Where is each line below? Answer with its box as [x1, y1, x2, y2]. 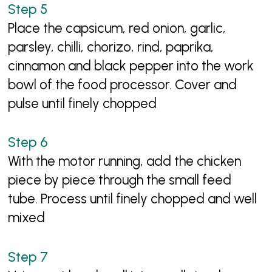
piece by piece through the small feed [8, 172, 232, 189]
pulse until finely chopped [8, 95, 157, 112]
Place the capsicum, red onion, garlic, [8, 19, 226, 36]
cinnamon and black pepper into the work [8, 57, 254, 74]
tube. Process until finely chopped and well [8, 191, 257, 208]
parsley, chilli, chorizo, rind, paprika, [8, 38, 214, 55]
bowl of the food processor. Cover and [8, 76, 237, 93]
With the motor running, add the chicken [8, 153, 242, 170]
